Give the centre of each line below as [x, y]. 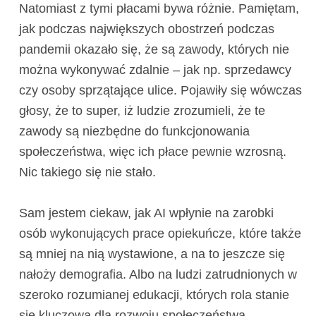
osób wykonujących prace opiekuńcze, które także [160, 234]
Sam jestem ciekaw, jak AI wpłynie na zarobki [146, 213]
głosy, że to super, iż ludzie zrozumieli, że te [142, 111]
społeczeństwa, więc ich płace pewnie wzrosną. [152, 152]
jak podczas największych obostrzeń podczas [146, 29]
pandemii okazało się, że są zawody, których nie [154, 50]
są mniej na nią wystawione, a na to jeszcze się [152, 254]
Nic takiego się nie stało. [87, 172]
